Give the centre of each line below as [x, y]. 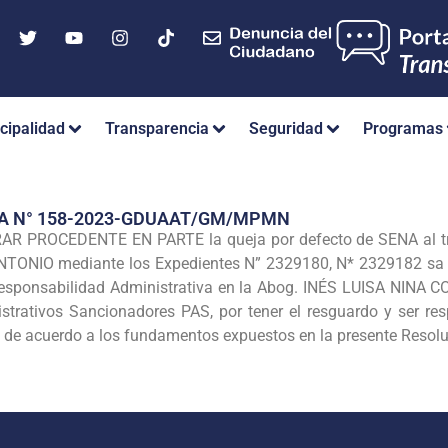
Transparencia [157, 129]
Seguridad [286, 129]
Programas [403, 129]
